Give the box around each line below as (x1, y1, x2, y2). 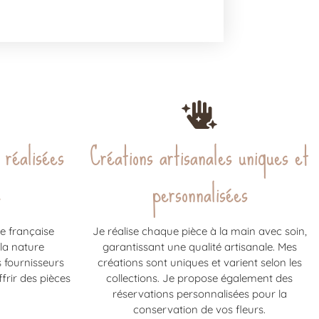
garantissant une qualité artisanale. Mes (102, 239, 297, 253)
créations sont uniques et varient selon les (97, 255, 302, 269)
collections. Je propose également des (106, 271, 293, 285)
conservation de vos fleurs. (133, 302, 266, 316)
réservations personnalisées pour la (112, 286, 287, 300)
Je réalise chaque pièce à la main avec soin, (92, 224, 307, 238)
